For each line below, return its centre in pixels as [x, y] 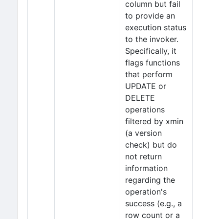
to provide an [150, 16]
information [146, 168]
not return [143, 156]
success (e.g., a [153, 203]
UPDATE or [146, 86]
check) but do [151, 145]
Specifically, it [151, 51]
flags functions [153, 63]
